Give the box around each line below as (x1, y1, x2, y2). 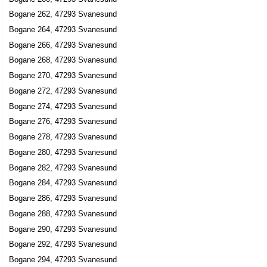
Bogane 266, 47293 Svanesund (9, 40, 117, 49)
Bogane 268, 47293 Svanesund (9, 55, 117, 65)
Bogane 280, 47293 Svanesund (9, 147, 117, 157)
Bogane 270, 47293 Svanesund (9, 71, 117, 80)
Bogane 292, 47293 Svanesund (9, 240, 117, 249)
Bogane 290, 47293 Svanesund (9, 224, 117, 234)
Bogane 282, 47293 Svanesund (9, 163, 117, 172)
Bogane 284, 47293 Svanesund (9, 178, 117, 188)
